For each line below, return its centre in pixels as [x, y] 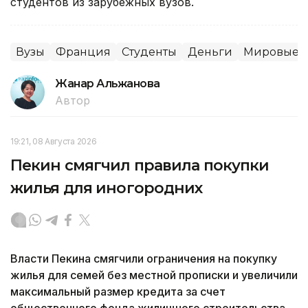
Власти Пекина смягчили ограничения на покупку [144, 258]
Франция [83, 52]
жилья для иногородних [107, 188]
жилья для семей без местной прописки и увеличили [154, 275]
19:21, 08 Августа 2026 [54, 141]
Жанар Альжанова [108, 83]
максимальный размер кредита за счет [118, 291]
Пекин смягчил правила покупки [140, 165]
